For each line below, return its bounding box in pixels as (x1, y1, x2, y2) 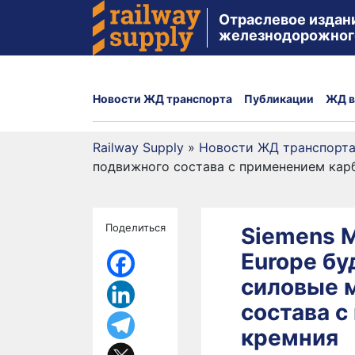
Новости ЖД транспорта (93, 91, 232, 105)
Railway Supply (93, 139, 184, 155)
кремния (241, 324, 338, 351)
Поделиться (105, 221, 166, 234)
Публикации (244, 91, 314, 105)
